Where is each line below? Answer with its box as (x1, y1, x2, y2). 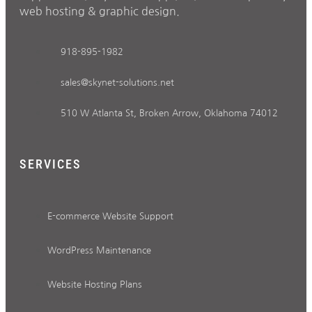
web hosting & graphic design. (19, 5, 180, 17)
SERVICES (19, 156, 81, 171)
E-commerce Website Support (47, 211, 173, 221)
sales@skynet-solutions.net (61, 77, 174, 87)
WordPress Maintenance (47, 245, 151, 255)
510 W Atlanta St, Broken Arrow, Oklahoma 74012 (61, 108, 278, 118)
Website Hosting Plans (47, 279, 142, 289)
